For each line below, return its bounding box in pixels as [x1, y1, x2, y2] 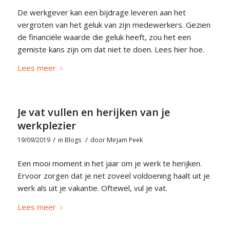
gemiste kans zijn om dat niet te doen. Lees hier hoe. [17, 44, 204, 54]
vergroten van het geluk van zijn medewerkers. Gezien [17, 19, 210, 30]
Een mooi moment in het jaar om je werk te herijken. [17, 158, 202, 169]
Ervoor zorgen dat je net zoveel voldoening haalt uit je [17, 170, 210, 181]
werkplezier [17, 119, 76, 133]
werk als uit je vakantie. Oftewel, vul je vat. [17, 183, 167, 194]
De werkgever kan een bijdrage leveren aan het [17, 7, 186, 17]
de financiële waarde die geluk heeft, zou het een [17, 31, 191, 42]
